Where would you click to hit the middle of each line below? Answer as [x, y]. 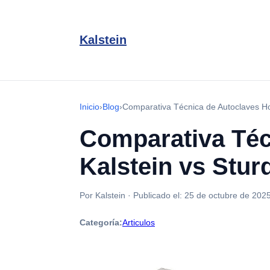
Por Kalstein [102, 195]
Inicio [89, 107]
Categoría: [101, 222]
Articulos [139, 222]
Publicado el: [159, 195]
